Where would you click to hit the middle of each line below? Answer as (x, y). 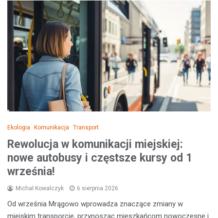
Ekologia (19, 128)
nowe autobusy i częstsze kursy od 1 (100, 158)
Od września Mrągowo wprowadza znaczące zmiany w (95, 204)
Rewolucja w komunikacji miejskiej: (95, 145)
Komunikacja (52, 128)
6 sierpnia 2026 (98, 189)
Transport (86, 128)
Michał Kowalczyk (40, 189)
